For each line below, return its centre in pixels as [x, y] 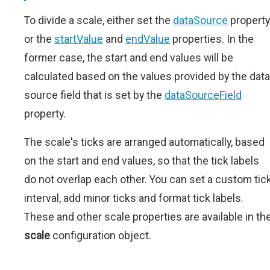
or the [39, 39]
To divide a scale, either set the [99, 20]
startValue [79, 39]
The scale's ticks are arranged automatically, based [144, 142]
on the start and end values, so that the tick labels [142, 161]
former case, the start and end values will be [129, 58]
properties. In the [212, 39]
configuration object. [101, 235]
